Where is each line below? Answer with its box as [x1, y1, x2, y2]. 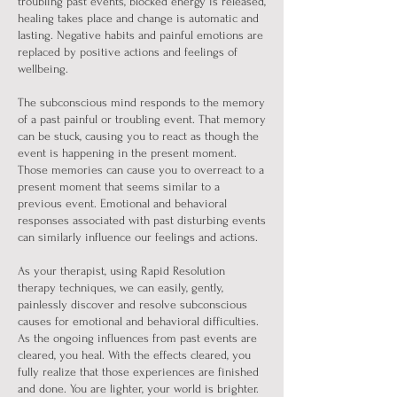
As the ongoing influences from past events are [18, 331, 257, 345]
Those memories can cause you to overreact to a [18, 163, 264, 176]
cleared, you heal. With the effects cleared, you [18, 348, 251, 362]
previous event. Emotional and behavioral [18, 197, 227, 210]
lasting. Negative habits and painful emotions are [18, 28, 263, 42]
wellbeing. [18, 62, 68, 75]
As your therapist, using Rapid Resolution [18, 264, 225, 277]
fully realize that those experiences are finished [18, 365, 259, 378]
